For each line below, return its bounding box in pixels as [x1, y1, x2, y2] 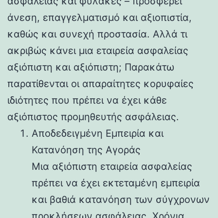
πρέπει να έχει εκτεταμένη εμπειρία [32, 177, 200, 189]
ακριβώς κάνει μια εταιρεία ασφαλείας [7, 44, 188, 56]
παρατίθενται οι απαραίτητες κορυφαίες [7, 77, 194, 90]
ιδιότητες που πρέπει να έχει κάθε [7, 94, 167, 106]
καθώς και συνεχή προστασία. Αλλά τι [7, 28, 187, 40]
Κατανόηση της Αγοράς [32, 144, 141, 156]
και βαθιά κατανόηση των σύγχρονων [32, 193, 210, 205]
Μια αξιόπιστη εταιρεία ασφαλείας [32, 160, 192, 172]
